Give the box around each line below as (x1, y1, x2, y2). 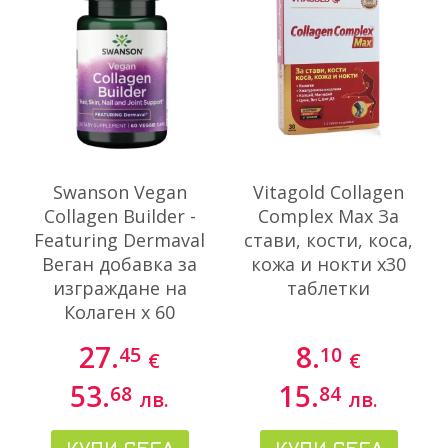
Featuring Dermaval (34, 227, 205, 252)
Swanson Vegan (52, 179, 187, 204)
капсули (83, 323, 156, 348)
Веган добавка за (42, 251, 197, 276)
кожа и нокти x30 (251, 251, 406, 276)
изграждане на (52, 275, 187, 300)
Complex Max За (258, 203, 399, 228)
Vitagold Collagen (253, 179, 404, 204)
